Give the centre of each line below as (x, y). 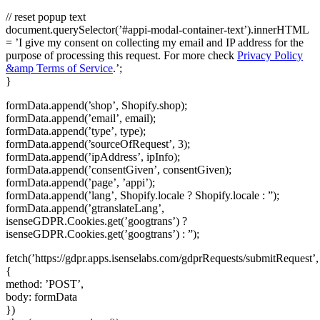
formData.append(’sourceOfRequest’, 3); (98, 144)
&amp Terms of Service (59, 68)
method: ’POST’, (45, 284)
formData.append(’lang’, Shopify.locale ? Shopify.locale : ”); (142, 195)
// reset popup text (46, 16)
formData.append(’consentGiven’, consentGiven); (119, 169)
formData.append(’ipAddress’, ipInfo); (93, 156)
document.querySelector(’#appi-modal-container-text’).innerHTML (157, 29)
